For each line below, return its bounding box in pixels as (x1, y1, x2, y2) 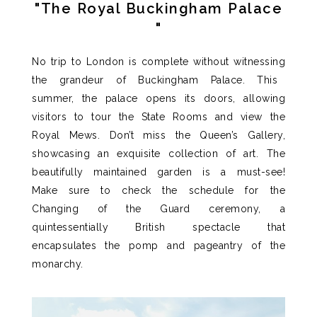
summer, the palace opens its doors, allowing (32, 92, 285, 104)
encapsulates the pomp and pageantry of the (32, 239, 285, 251)
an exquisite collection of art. (90, 147, 259, 159)
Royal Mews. (32, 129, 110, 141)
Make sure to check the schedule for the (32, 184, 285, 196)
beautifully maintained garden (32, 166, 192, 178)
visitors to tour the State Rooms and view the (32, 110, 285, 122)
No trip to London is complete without (32, 55, 234, 67)
